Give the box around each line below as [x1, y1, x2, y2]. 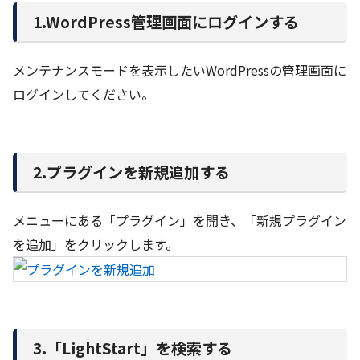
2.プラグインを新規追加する [33, 160, 230, 183]
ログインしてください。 [13, 84, 154, 104]
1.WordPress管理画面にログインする [33, 10, 299, 34]
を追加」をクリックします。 [13, 235, 178, 255]
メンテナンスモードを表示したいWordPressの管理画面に [13, 60, 346, 80]
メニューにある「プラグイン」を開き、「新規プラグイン [13, 211, 346, 231]
